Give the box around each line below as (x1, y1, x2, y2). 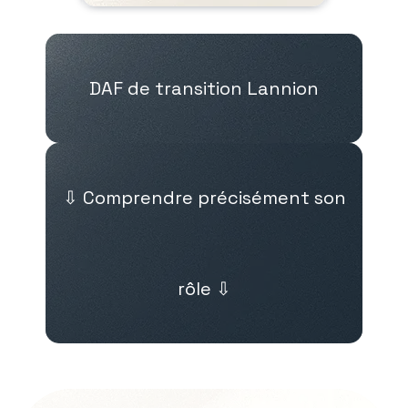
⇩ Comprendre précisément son (62, 186, 346, 209)
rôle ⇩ (177, 277, 231, 301)
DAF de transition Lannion (89, 76, 319, 100)
